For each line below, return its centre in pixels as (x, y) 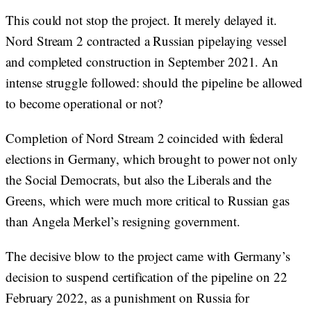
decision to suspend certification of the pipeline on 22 (146, 277)
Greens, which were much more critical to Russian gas (148, 200)
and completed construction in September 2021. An (142, 61)
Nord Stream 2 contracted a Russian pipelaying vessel (146, 41)
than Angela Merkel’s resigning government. (125, 221)
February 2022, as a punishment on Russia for (127, 297)
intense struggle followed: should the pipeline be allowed (154, 82)
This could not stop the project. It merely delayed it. (141, 20)
